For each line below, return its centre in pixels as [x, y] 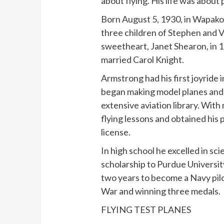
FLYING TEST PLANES [146, 209]
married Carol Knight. [143, 59]
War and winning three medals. [161, 191]
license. [116, 132]
